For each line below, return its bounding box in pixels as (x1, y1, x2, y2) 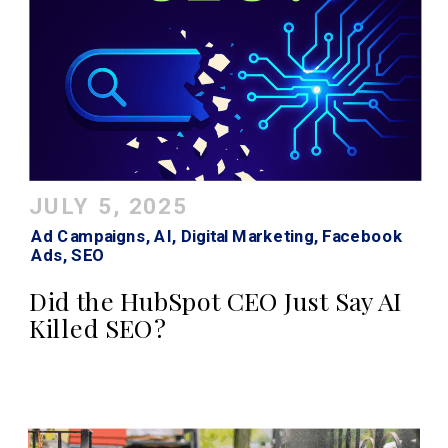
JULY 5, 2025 (29, 193, 188, 220)
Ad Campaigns (30, 226, 146, 247)
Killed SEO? (29, 310, 167, 345)
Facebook (322, 226, 404, 247)
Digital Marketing (180, 226, 314, 247)
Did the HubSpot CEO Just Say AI (29, 284, 402, 318)
